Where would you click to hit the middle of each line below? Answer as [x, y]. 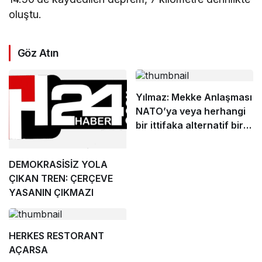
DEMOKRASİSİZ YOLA [58, 164]
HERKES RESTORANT [56, 235]
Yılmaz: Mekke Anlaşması [194, 97]
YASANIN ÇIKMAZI [51, 192]
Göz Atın [38, 53]
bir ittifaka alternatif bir [189, 125]
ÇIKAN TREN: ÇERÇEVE [61, 178]
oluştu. [25, 15]
